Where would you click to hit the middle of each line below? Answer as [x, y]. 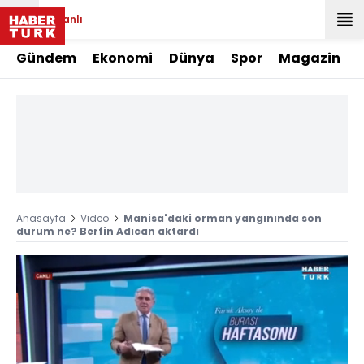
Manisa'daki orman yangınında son [223, 218]
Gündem [46, 58]
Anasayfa [41, 218]
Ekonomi [123, 58]
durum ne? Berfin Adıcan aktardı [108, 231]
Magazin [310, 58]
